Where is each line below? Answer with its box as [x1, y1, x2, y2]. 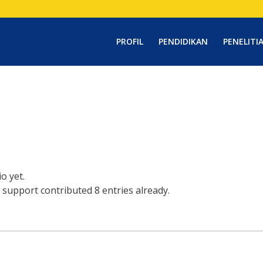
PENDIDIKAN [159, 36, 208, 47]
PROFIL [116, 36, 144, 47]
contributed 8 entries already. [38, 183, 170, 197]
